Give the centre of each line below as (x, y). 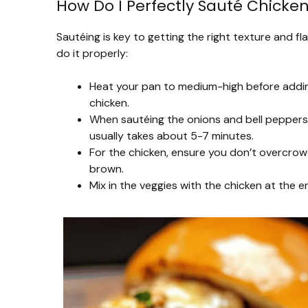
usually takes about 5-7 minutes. (172, 135)
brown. (107, 168)
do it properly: (92, 53)
